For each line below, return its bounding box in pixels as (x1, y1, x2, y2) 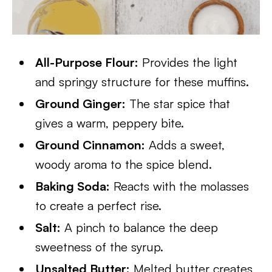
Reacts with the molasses (110, 178, 250, 194)
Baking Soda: (35, 178, 110, 194)
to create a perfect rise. (35, 198, 162, 213)
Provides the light (138, 55, 238, 70)
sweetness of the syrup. (35, 239, 164, 254)
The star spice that (126, 96, 231, 111)
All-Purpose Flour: (35, 55, 139, 70)
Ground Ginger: (35, 96, 126, 111)
